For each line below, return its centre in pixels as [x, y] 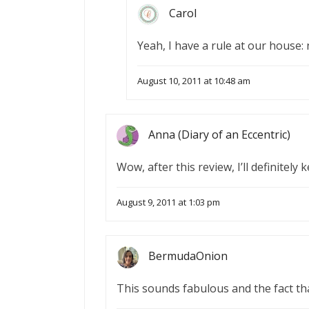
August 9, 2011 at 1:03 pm [168, 202]
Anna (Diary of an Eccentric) [219, 135]
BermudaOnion [188, 256]
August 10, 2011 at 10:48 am [194, 81]
